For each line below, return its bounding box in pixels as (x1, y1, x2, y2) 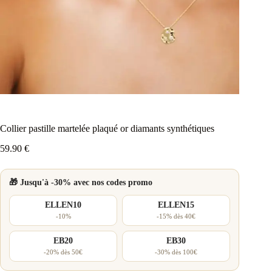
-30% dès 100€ (155, 248, 198, 256)
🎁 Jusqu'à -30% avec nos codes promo (9, 178, 152, 188)
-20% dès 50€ (44, 248, 83, 256)
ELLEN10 (45, 200, 82, 210)
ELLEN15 (158, 200, 195, 210)
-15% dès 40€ (157, 212, 196, 220)
